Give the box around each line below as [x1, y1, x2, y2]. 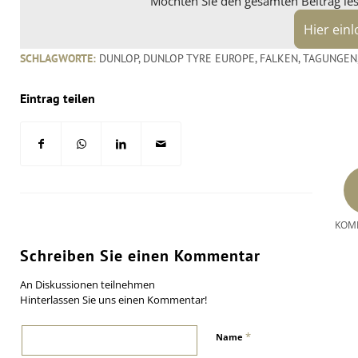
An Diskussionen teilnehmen [20, 276, 155, 292]
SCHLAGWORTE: [20, 50, 96, 66]
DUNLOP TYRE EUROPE [143, 50, 255, 66]
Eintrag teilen [20, 89, 95, 106]
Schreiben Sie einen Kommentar [20, 245, 261, 266]
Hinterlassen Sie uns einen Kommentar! [20, 292, 207, 307]
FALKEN [260, 50, 298, 66]
